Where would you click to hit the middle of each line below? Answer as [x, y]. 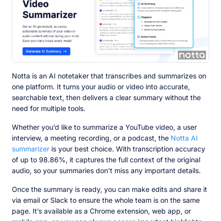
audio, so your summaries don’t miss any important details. [106, 171]
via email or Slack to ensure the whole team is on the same [106, 200]
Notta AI [184, 138]
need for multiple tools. [49, 109]
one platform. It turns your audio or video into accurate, [101, 87]
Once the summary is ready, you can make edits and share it [110, 189]
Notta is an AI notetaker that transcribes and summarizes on [109, 76]
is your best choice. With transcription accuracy [127, 149]
